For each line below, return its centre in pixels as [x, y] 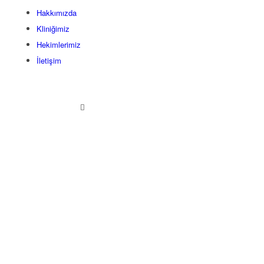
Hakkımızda [57, 12]
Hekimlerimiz [59, 44]
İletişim [49, 60]
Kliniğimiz [53, 28]
